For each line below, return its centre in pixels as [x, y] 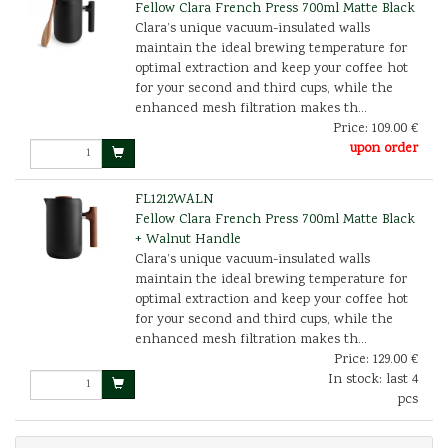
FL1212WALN [173, 199]
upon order [383, 148]
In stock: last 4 [372, 379]
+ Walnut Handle [187, 239]
